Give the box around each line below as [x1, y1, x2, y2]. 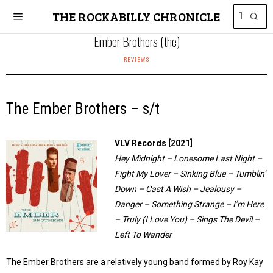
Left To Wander [115, 230, 172, 239]
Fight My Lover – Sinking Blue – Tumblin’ [115, 169, 266, 179]
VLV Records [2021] [115, 138, 193, 148]
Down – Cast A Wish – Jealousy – [115, 184, 241, 194]
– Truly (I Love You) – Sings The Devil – [115, 214, 260, 224]
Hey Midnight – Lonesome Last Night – [115, 154, 262, 163]
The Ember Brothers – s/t [6, 100, 160, 118]
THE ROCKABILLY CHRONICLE [52, 8, 221, 25]
